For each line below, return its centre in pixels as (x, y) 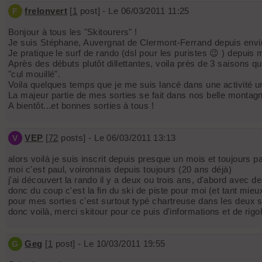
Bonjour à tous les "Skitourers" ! (73, 32)
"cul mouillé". (35, 74)
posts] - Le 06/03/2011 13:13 (117, 138)
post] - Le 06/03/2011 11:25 (133, 11)
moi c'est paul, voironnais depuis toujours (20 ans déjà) (120, 170)
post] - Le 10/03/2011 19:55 (109, 244)
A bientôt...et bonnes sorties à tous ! (81, 106)
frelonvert (46, 11)
